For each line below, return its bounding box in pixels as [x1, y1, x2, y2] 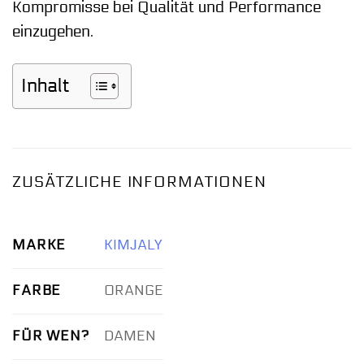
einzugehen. [12, 22, 93, 41]
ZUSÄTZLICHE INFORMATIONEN [12, 173, 266, 192]
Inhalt [21, 75, 70, 97]
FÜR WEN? [12, 327, 89, 344]
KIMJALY [103, 236, 162, 254]
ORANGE [103, 282, 163, 300]
